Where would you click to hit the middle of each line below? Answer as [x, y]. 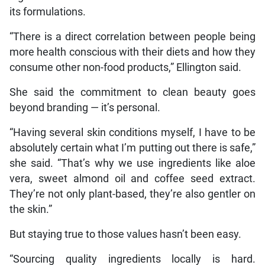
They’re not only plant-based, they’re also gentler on [132, 194]
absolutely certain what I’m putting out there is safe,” [132, 148]
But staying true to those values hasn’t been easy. [125, 234]
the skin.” [30, 209]
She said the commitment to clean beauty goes [132, 92]
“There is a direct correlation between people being [132, 36]
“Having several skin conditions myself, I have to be [132, 132]
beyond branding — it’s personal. [85, 107]
